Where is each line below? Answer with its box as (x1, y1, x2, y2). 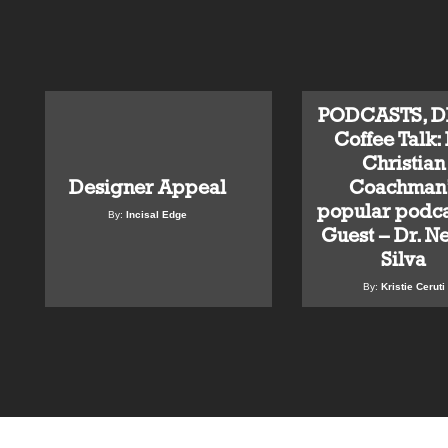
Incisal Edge (125, 209, 187, 221)
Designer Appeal (68, 176, 226, 199)
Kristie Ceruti (380, 281, 445, 293)
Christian (362, 152, 446, 175)
